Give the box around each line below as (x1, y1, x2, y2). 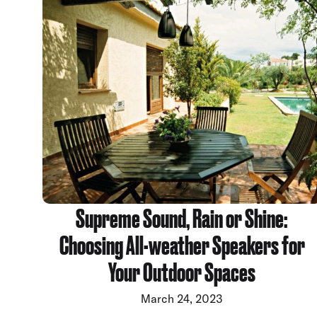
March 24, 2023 (141, 291, 224, 306)
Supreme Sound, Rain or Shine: (76, 200, 289, 233)
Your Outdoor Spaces (108, 254, 256, 287)
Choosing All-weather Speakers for (59, 227, 305, 260)
